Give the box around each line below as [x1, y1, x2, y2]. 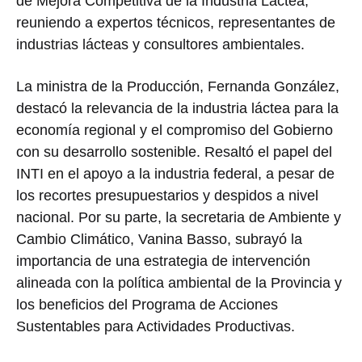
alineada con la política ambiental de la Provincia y [16, 275, 342, 292]
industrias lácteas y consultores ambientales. [16, 36, 305, 53]
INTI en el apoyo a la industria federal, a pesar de [16, 166, 335, 183]
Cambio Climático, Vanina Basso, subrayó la [16, 231, 302, 248]
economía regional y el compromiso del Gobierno [16, 122, 333, 139]
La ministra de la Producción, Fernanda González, [16, 78, 339, 95]
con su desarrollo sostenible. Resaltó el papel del [16, 144, 332, 161]
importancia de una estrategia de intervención [16, 253, 310, 270]
